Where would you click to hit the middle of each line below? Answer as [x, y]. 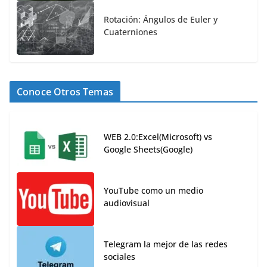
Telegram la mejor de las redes [166, 244]
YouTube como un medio [153, 191]
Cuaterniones [131, 32]
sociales [119, 257]
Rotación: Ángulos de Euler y [161, 20]
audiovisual [127, 203]
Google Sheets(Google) [148, 150]
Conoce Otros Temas [65, 92]
